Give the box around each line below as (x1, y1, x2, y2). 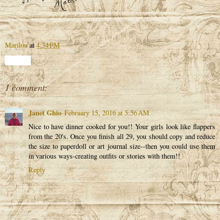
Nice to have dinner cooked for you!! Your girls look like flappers (28, 122, 215, 131)
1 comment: (5, 81, 47, 93)
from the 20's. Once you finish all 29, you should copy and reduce (28, 132, 215, 141)
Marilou (5, 40, 29, 50)
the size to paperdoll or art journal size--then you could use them (28, 141, 215, 151)
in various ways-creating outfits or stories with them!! (28, 151, 180, 161)
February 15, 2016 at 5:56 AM (64, 108, 149, 117)
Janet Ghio (28, 108, 61, 118)
